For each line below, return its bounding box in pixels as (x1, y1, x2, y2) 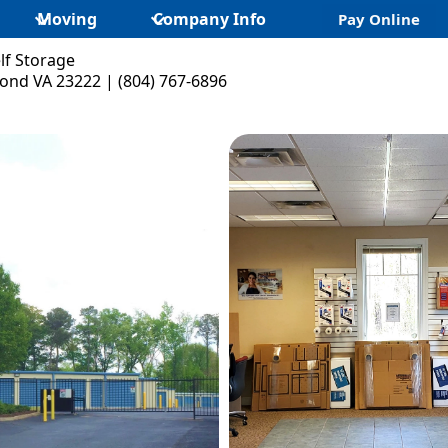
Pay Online (338, 9, 421, 29)
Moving (37, 8, 98, 30)
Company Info (153, 8, 267, 30)
